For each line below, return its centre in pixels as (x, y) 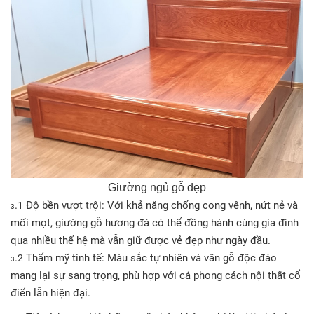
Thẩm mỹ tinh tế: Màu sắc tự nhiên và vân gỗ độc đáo (150, 258)
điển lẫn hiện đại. (50, 293)
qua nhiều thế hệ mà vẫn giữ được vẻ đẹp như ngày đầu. (141, 240)
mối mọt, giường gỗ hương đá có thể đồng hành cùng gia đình (155, 223)
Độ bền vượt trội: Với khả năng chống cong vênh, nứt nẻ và (161, 205)
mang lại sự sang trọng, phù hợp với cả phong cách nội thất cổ (156, 275)
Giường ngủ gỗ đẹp (157, 187)
